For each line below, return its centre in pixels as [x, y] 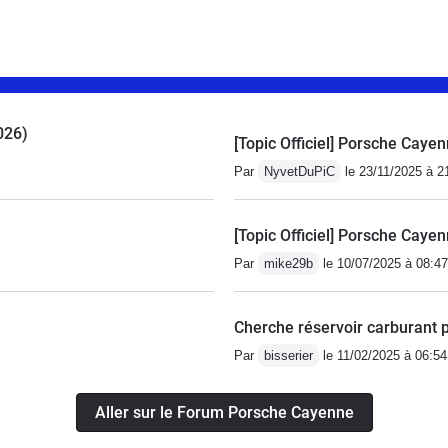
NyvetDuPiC [299, 172]
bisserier [288, 356]
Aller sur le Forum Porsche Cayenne [224, 413]
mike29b [288, 264]
